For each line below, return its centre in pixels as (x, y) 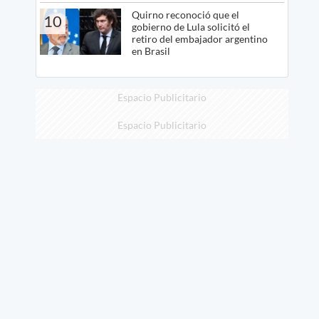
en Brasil (151, 51)
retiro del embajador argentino (199, 39)
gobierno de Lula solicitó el (190, 27)
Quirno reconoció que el (185, 15)
